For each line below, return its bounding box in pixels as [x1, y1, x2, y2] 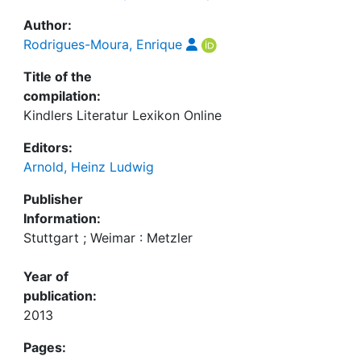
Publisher [23, 191, 83, 207]
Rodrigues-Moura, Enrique [23, 36, 182, 52]
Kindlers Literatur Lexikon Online [23, 107, 222, 123]
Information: [23, 210, 101, 226]
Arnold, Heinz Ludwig [23, 159, 154, 175]
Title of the [23, 68, 92, 85]
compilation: [23, 88, 101, 104]
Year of [23, 268, 68, 284]
